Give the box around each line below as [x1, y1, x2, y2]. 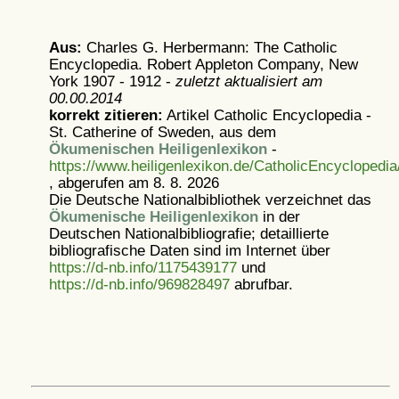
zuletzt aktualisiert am [175, 73, 322, 89]
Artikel [162, 107, 214, 123]
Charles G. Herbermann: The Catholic [85, 39, 338, 55]
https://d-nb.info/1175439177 [48, 259, 237, 275]
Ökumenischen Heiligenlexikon [48, 141, 267, 157]
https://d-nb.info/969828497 [48, 276, 230, 292]
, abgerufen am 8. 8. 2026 [48, 175, 219, 191]
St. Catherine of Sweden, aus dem [48, 124, 276, 140]
